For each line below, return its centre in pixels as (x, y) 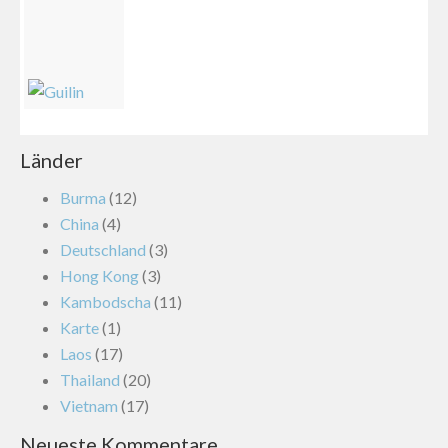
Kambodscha (105, 301)
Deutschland (103, 249)
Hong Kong (99, 275)
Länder (51, 159)
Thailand (90, 379)
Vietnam (89, 405)
